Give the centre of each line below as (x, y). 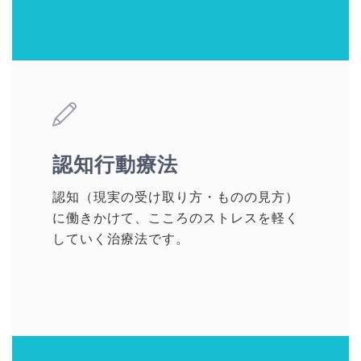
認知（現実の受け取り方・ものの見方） (176, 197)
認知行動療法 (126, 165)
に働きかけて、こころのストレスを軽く (176, 218)
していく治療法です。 (121, 239)
